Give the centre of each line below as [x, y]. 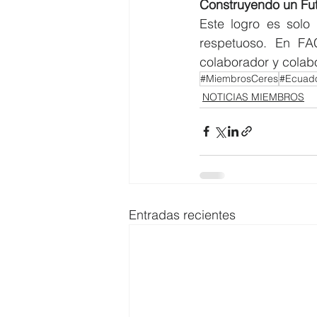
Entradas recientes [182, 214]
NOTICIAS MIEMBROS [253, 97]
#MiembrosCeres [239, 78]
